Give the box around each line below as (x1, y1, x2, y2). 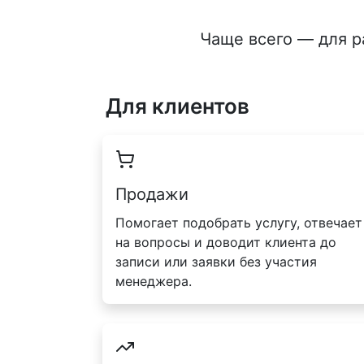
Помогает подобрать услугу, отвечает (115, 214, 362, 231)
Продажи (115, 184, 188, 204)
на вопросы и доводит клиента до (115, 233, 336, 250)
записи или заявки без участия (115, 253, 317, 270)
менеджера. (115, 272, 192, 289)
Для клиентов (106, 93, 249, 119)
